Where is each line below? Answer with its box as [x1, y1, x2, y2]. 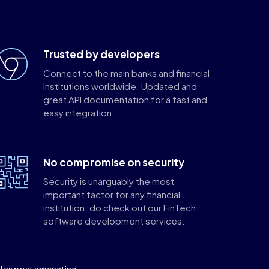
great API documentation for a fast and [43, 94, 207, 105]
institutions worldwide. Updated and [43, 80, 197, 92]
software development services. [43, 215, 185, 226]
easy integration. [43, 107, 115, 118]
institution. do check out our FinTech [43, 202, 196, 213]
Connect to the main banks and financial [43, 67, 210, 79]
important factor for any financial [43, 189, 180, 200]
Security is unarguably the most [43, 175, 174, 187]
